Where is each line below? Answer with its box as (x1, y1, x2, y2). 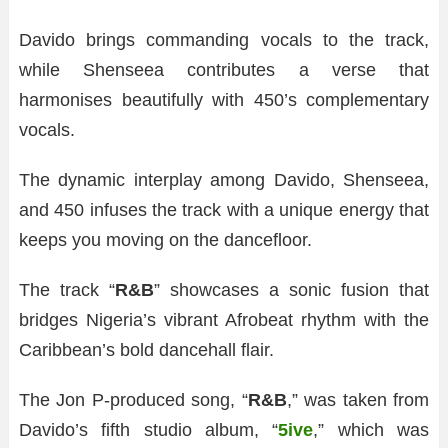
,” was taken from (286, 390, 430, 410)
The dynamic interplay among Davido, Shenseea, (19, 170, 429, 190)
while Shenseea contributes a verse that (19, 60, 429, 80)
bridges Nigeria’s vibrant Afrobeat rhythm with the (19, 310, 429, 330)
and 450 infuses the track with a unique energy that (19, 200, 429, 220)
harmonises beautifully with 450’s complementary (19, 90, 429, 110)
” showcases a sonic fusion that (154, 280, 429, 300)
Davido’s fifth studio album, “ (19, 420, 279, 440)
